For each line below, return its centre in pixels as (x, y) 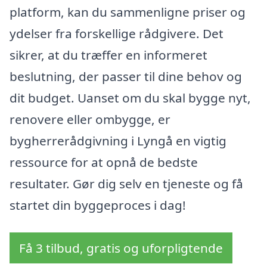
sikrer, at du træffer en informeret (108, 55)
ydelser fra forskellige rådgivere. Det (117, 33)
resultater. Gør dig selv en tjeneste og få (126, 183)
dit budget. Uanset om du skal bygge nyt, (130, 97)
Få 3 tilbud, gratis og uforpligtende (121, 248)
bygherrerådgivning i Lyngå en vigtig (118, 140)
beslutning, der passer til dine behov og (126, 76)
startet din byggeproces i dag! (98, 205)
